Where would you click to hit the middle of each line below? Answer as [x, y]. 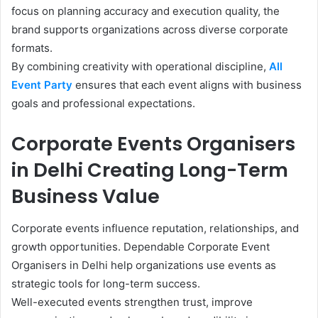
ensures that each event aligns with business [187, 85]
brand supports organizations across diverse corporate [150, 30]
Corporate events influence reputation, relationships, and [155, 228]
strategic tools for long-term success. [106, 283]
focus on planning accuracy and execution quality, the [146, 11]
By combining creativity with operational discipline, [140, 67]
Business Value [86, 197]
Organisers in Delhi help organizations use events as [144, 265]
